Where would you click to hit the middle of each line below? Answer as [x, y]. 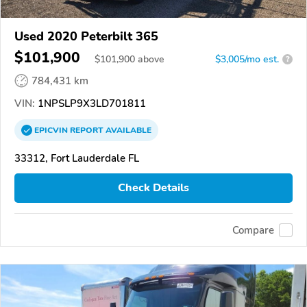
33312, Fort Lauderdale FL [77, 158]
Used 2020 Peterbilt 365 [86, 36]
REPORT [87, 130]
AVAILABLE [127, 130]
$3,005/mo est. [247, 59]
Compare [253, 230]
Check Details [153, 188]
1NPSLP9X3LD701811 [90, 103]
